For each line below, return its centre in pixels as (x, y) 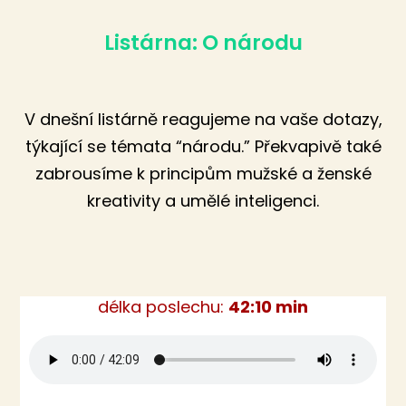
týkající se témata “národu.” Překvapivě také (203, 147)
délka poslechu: (163, 307)
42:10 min (268, 307)
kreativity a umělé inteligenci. (203, 201)
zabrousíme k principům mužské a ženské (203, 174)
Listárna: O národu (203, 43)
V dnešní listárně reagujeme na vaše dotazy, (203, 120)
